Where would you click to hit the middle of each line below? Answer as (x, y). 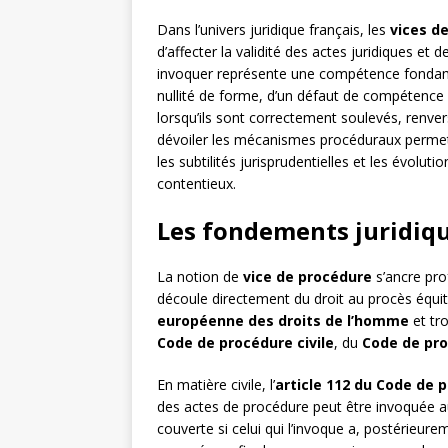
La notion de (200, 277)
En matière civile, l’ (216, 385)
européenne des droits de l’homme (283, 321)
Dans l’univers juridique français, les (273, 30)
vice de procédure (307, 277)
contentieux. (196, 184)
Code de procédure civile (245, 343)
